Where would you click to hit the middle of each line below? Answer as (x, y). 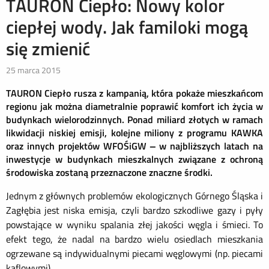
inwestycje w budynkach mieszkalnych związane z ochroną (134, 159)
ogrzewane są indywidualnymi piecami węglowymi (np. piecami (134, 253)
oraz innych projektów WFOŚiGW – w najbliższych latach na (134, 146)
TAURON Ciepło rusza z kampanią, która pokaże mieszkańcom (134, 93)
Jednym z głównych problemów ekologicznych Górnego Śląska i (134, 196)
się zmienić (48, 49)
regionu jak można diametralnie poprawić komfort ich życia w (134, 106)
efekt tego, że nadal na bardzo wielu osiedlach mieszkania (134, 239)
